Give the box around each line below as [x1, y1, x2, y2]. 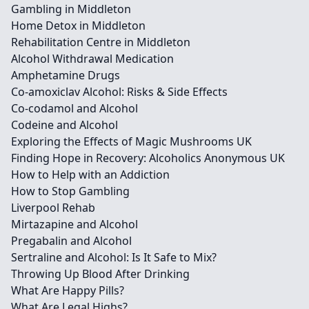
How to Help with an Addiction [11, 167, 170, 182]
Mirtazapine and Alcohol [11, 217, 138, 232]
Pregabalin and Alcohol [11, 233, 132, 248]
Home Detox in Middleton [11, 18, 146, 33]
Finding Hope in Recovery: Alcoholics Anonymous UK [11, 150, 285, 166]
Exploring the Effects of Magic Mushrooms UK [11, 134, 252, 149]
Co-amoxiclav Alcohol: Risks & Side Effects [11, 84, 228, 99]
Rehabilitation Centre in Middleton [11, 34, 190, 50]
